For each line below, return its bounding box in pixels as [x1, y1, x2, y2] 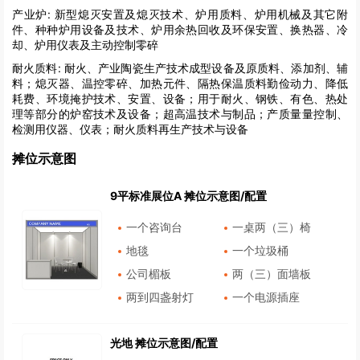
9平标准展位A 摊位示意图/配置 [109, 189, 267, 203]
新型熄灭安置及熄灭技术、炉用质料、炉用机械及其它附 [50, 6, 349, 21]
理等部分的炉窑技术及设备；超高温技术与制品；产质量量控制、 [12, 106, 348, 121]
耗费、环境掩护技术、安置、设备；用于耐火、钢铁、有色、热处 [12, 91, 348, 105]
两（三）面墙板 [232, 267, 311, 281]
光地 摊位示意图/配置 [109, 336, 218, 350]
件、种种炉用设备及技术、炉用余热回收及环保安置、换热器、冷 [12, 22, 348, 36]
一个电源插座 [232, 290, 300, 305]
